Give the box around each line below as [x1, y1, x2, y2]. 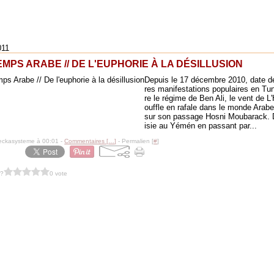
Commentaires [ [64, 138, 109, 144]
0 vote [50, 169, 68, 177]
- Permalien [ [116, 138, 154, 144]
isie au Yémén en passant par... [144, 121, 257, 130]
